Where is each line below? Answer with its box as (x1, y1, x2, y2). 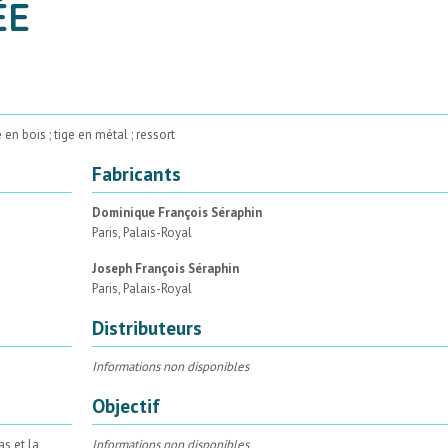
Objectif (91, 392, 160, 418)
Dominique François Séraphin (91, 203, 262, 221)
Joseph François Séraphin (91, 259, 239, 277)
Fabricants (91, 160, 181, 186)
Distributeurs (91, 314, 202, 340)
